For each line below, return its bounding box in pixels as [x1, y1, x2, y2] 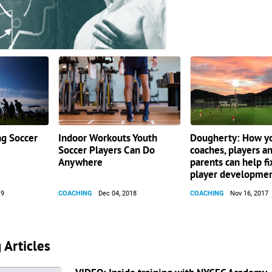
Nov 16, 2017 [230, 189, 269, 197]
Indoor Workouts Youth [58, 131, 158, 144]
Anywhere [58, 155, 103, 169]
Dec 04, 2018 [98, 189, 137, 197]
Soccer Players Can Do [58, 143, 155, 157]
